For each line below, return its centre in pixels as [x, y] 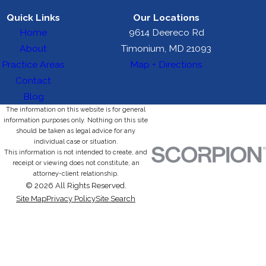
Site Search [115, 198]
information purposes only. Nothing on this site [76, 120]
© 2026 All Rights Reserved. [76, 185]
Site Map [31, 198]
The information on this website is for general [76, 109]
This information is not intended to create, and [76, 152]
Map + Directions [166, 64]
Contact [33, 80]
